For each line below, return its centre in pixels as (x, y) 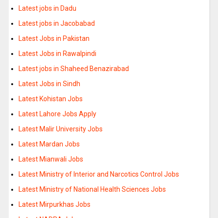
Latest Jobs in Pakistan (54, 38)
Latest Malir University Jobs (60, 129)
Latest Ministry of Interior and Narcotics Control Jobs (99, 174)
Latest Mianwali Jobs (51, 159)
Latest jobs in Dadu (47, 8)
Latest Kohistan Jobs (50, 99)
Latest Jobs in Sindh (49, 83)
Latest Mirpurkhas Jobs (54, 204)
